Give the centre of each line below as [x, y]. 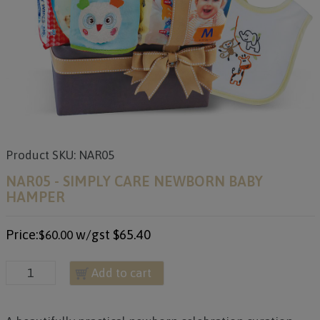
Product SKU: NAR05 [60, 155]
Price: [22, 235]
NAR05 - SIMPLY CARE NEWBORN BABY [134, 181]
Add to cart [121, 273]
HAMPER [35, 197]
